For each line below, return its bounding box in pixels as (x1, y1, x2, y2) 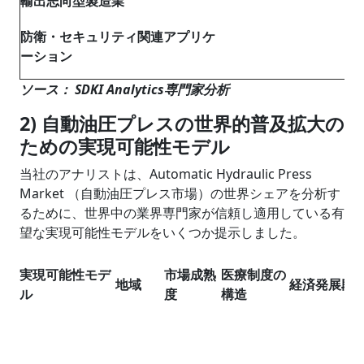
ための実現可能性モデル (19, 132, 230, 159)
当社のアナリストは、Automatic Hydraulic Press (19, 164, 312, 183)
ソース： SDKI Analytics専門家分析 (19, 80, 229, 98)
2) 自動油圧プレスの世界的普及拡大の (19, 110, 344, 136)
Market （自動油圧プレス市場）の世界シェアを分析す (19, 184, 340, 202)
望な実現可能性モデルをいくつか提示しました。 (19, 223, 305, 241)
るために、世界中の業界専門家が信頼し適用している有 (19, 203, 344, 222)
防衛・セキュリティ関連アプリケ (20, 27, 215, 45)
